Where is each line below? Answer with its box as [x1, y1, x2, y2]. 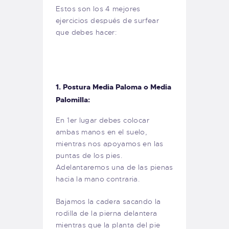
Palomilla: [56, 95, 90, 105]
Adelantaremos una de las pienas [56, 163, 173, 172]
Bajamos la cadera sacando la [56, 197, 161, 207]
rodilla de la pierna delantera [56, 209, 157, 218]
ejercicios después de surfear [56, 16, 159, 26]
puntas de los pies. [56, 151, 123, 161]
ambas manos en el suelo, [56, 127, 148, 137]
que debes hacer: [56, 28, 117, 37]
